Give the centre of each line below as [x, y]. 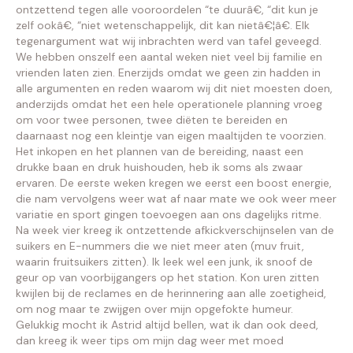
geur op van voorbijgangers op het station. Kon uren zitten [167, 277]
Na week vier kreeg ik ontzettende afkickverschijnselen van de [175, 230]
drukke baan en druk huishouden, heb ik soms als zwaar [159, 167]
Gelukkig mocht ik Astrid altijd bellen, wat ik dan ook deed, [167, 325]
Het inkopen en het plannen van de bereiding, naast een [160, 151]
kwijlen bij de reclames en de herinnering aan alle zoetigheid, [171, 293]
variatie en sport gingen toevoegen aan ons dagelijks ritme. [169, 214]
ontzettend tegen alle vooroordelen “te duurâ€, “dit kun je [167, 9]
